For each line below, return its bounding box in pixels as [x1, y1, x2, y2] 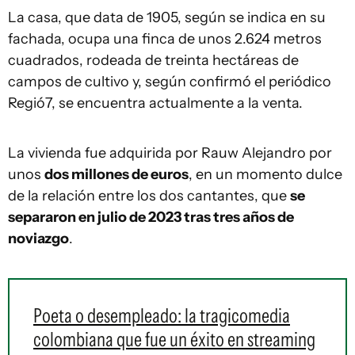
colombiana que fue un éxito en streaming [33, 327, 315, 351]
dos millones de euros [44, 166, 189, 183]
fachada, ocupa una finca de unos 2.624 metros [8, 30, 322, 48]
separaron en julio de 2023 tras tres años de [8, 208, 294, 226]
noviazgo [8, 230, 69, 247]
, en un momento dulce [189, 166, 342, 183]
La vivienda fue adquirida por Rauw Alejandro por [8, 144, 332, 162]
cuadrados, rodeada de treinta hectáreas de [8, 52, 299, 69]
